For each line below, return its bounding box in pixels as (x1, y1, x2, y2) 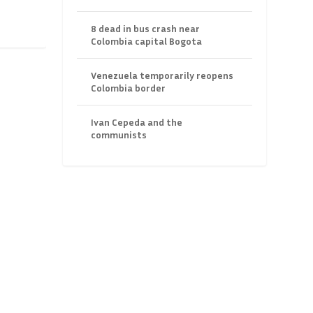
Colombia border (91, 82, 166, 94)
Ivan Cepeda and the (91, 116, 183, 129)
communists (91, 129, 147, 141)
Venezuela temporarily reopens (91, 69, 234, 82)
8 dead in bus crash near (91, 22, 201, 35)
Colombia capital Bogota (91, 35, 203, 48)
